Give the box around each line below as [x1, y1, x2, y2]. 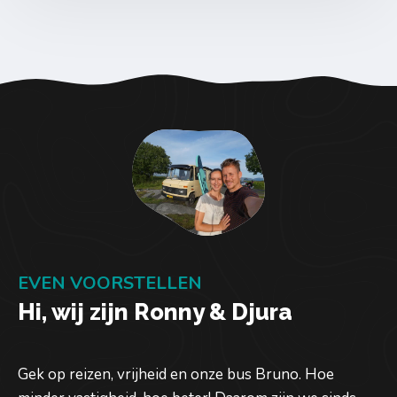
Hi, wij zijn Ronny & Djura [18, 298, 292, 325]
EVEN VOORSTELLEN [18, 270, 202, 295]
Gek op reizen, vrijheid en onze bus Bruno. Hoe [18, 363, 334, 385]
